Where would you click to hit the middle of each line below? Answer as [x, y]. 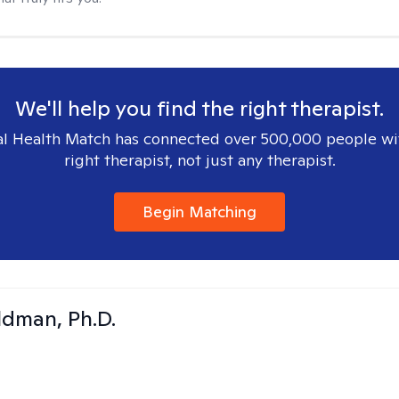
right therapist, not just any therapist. [199, 160]
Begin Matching [199, 212]
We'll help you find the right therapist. [199, 108]
